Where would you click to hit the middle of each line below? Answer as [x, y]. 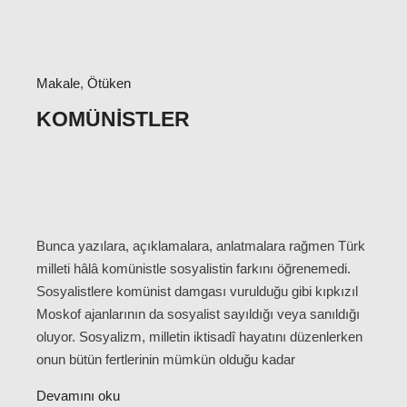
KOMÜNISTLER [113, 119]
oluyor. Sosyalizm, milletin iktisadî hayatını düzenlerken [199, 337]
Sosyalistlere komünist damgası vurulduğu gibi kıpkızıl [197, 292]
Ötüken [109, 84]
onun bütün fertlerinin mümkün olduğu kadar [166, 360]
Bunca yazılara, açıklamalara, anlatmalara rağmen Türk [201, 246]
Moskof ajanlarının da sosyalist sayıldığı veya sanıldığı [198, 314]
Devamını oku [78, 396]
